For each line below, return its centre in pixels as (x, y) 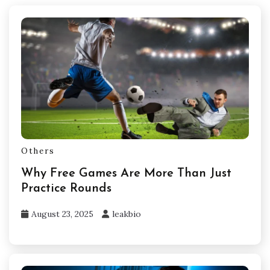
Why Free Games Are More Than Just (126, 174)
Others (38, 151)
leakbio (127, 214)
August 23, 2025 (62, 214)
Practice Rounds (66, 189)
